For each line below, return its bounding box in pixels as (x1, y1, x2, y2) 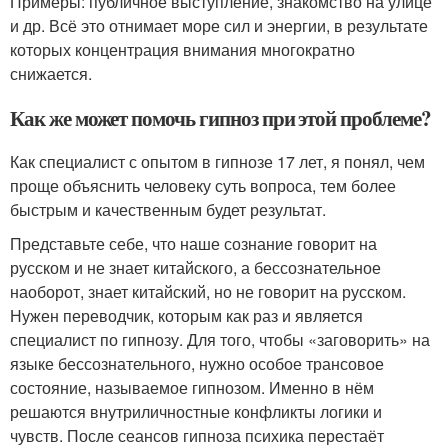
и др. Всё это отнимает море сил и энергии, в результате (10, 14, 428, 38)
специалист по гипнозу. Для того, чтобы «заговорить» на (10, 328, 430, 352)
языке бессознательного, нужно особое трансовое (10, 352, 384, 376)
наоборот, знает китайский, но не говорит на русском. (10, 280, 406, 304)
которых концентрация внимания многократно (10, 38, 355, 62)
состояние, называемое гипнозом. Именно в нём (10, 376, 374, 400)
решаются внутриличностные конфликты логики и (10, 400, 382, 424)
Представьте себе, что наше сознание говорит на (10, 232, 377, 256)
